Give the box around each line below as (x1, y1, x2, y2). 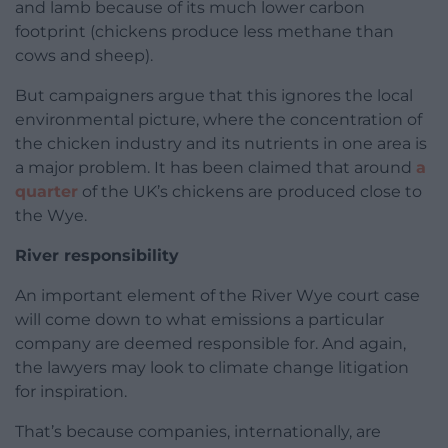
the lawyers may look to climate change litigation (15, 357, 409, 377)
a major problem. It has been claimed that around (15, 157, 416, 177)
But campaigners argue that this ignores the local (15, 85, 413, 105)
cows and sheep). (15, 45, 153, 65)
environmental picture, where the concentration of (15, 109, 422, 129)
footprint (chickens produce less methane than (15, 21, 394, 41)
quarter (15, 181, 78, 201)
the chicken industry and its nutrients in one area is (15, 133, 427, 153)
